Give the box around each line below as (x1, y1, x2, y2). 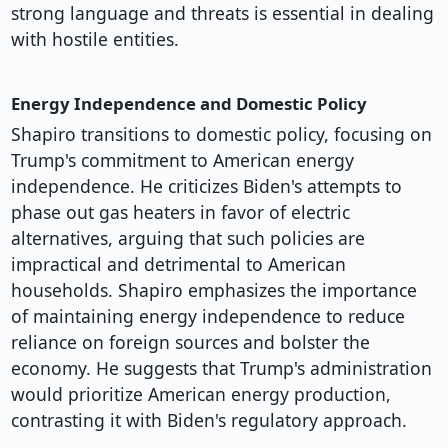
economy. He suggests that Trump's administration (10, 356, 432, 381)
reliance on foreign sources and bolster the (10, 330, 370, 355)
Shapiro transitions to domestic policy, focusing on (10, 122, 432, 147)
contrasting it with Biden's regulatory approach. (10, 408, 407, 433)
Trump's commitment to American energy (10, 148, 354, 173)
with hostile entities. (10, 27, 179, 52)
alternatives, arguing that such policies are (10, 226, 365, 251)
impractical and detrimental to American (10, 252, 346, 277)
